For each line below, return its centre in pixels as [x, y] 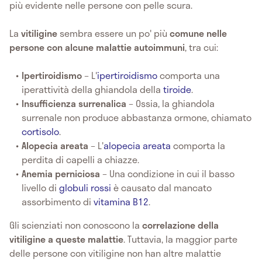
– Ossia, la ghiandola [172, 103]
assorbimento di [58, 201]
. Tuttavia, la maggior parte [180, 239]
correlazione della [180, 225]
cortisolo [41, 131]
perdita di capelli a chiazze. [81, 159]
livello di [41, 187]
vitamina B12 [121, 201]
